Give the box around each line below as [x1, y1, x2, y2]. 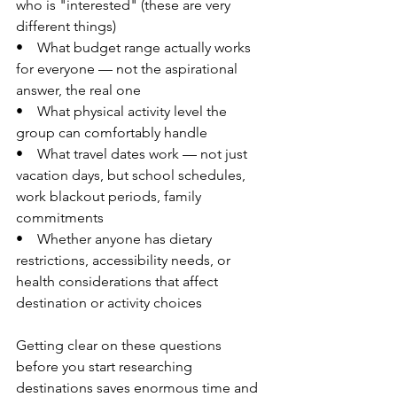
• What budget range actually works [16, 38, 254, 56]
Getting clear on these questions [16, 336, 225, 354]
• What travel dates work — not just [16, 144, 251, 162]
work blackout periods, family [16, 187, 205, 205]
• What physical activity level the [16, 102, 230, 120]
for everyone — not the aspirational [16, 59, 241, 77]
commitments [16, 208, 104, 226]
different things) [16, 17, 116, 35]
